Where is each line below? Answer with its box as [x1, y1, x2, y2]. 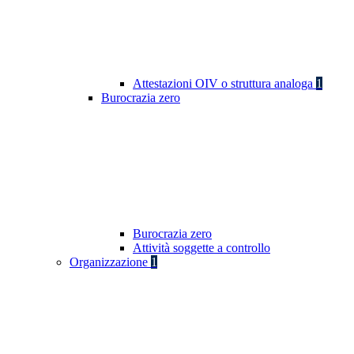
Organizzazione [70, 255, 151, 269]
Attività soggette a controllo [133, 241, 270, 255]
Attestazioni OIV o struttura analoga [133, 77, 316, 91]
